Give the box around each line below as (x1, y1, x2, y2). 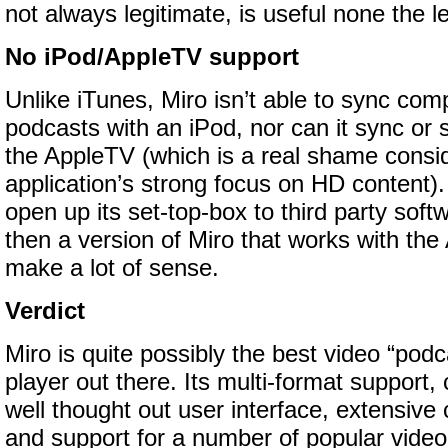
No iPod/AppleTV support (5, 44, 299, 70)
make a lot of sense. (5, 255, 219, 281)
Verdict (5, 298, 85, 324)
